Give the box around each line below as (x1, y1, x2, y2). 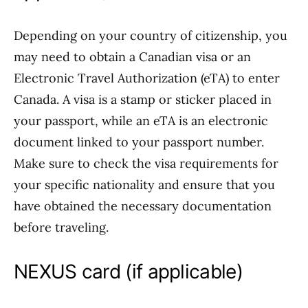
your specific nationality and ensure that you (14, 177, 275, 192)
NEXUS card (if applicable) (14, 260, 243, 283)
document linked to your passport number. (14, 134, 264, 150)
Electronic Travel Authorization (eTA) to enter (14, 70, 280, 86)
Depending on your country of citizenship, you (14, 27, 287, 43)
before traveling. (14, 219, 109, 235)
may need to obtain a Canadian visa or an (14, 49, 251, 65)
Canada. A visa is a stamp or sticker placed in (14, 91, 272, 107)
